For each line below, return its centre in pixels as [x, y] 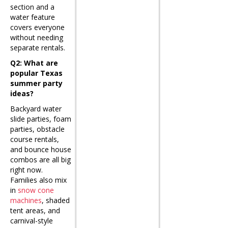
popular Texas [36, 73]
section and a [32, 7]
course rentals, [35, 139]
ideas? [22, 93]
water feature [33, 17]
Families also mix [38, 180]
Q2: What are [34, 63]
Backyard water [36, 108]
